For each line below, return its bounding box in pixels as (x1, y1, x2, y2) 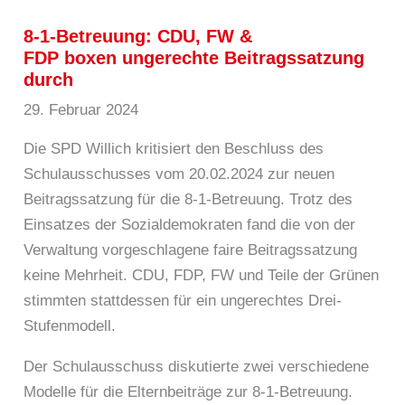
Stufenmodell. (24, 317, 117, 335)
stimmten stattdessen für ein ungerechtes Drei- (24, 292, 343, 310)
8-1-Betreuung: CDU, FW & (24, 26, 253, 47)
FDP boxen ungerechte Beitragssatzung (24, 48, 365, 69)
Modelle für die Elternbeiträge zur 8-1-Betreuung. (24, 383, 353, 401)
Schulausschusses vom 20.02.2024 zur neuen (24, 165, 335, 184)
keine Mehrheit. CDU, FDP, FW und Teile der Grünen (24, 267, 380, 285)
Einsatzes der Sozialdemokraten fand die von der (24, 216, 356, 234)
